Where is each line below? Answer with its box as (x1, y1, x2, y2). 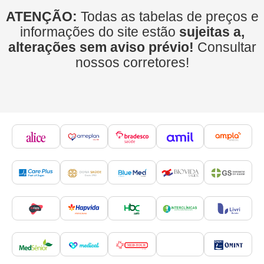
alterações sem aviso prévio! (8, 39, 197, 55)
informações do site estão (19, 24, 179, 39)
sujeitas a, (179, 24, 245, 39)
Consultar (197, 39, 256, 55)
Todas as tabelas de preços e (80, 8, 259, 24)
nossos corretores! (75, 54, 189, 70)
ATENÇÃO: (5, 8, 81, 24)
